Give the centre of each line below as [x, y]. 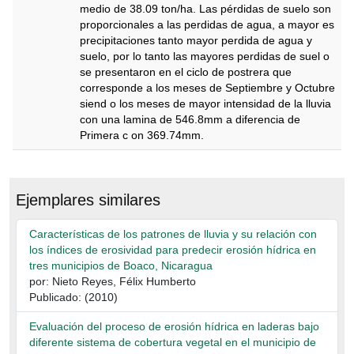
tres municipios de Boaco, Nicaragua [121, 265]
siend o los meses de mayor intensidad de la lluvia [205, 104]
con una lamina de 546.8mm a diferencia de [190, 119]
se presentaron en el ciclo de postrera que [186, 72]
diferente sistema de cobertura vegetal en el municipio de [173, 342]
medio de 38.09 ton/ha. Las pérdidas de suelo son [205, 9]
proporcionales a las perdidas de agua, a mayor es [207, 24]
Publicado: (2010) [73, 297]
